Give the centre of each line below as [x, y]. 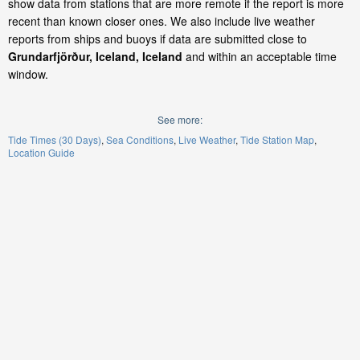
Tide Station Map [277, 139]
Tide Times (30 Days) [55, 139]
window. [28, 74]
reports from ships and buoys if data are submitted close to [157, 39]
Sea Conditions [140, 139]
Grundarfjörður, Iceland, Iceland [95, 56]
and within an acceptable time [260, 56]
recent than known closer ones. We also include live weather [162, 21]
